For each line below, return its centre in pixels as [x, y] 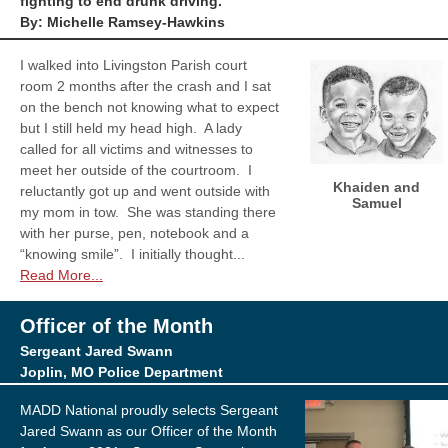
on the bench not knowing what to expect [149, 107]
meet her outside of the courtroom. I [136, 170]
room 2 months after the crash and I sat [145, 86]
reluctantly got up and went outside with [145, 191]
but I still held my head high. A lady [131, 128]
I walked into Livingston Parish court [133, 65]
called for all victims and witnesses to [136, 149]
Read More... [61, 275]
